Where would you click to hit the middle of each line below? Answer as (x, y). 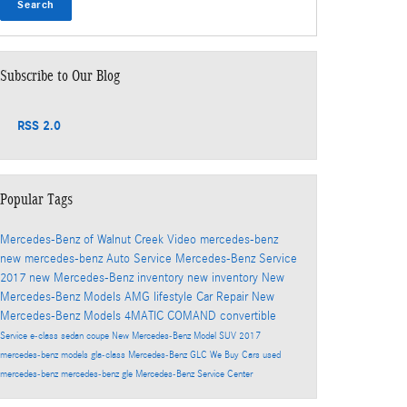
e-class (45, 337)
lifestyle (175, 298)
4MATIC (146, 317)
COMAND (194, 317)
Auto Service (141, 259)
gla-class (109, 356)
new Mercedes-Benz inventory (108, 278)
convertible (248, 317)
